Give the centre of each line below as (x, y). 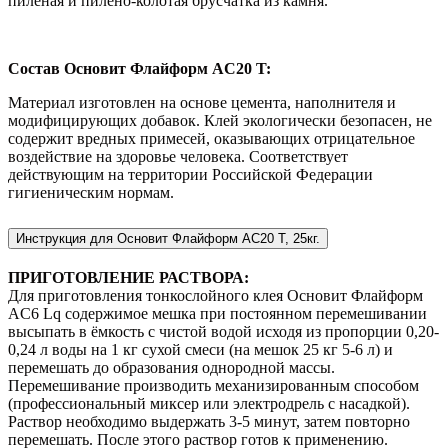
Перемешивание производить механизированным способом (213, 385)
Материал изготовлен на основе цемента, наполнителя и (202, 102)
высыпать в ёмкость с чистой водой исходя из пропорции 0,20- (223, 331)
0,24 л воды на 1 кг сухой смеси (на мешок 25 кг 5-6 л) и (200, 349)
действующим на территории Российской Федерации (190, 174)
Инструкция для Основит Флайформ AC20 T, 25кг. (168, 238)
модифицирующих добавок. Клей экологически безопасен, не (220, 120)
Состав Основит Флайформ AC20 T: (139, 68)
